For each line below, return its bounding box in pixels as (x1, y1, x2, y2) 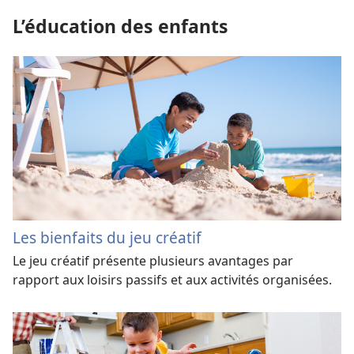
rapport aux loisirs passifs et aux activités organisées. (13, 271, 332, 288)
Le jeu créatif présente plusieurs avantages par (13, 252, 293, 269)
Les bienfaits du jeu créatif (13, 227, 201, 248)
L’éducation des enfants (13, 13, 228, 39)
